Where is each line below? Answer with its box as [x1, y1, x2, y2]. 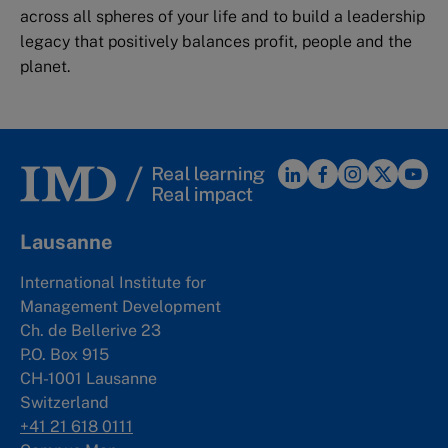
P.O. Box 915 [20, 345, 109, 365]
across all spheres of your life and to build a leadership [20, 7, 425, 27]
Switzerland [20, 393, 109, 413]
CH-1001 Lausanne [20, 369, 157, 389]
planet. [20, 57, 70, 77]
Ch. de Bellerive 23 [20, 321, 161, 341]
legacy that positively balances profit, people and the [20, 32, 412, 52]
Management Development [20, 297, 221, 317]
